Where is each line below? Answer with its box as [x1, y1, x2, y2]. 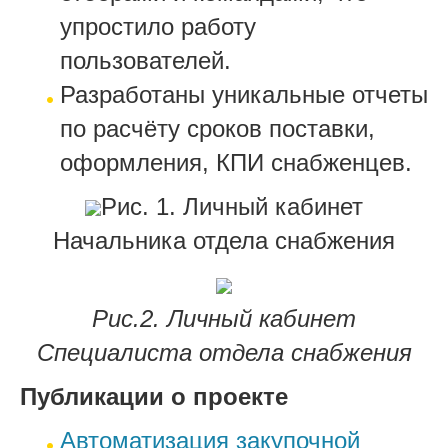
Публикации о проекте [20, 382, 288, 410]
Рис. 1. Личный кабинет [101, 192, 363, 220]
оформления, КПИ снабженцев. [60, 148, 412, 176]
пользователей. [60, 46, 231, 74]
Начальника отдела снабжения [53, 226, 395, 254]
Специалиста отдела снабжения [36, 338, 412, 366]
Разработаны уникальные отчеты [60, 80, 428, 108]
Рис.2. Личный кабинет [92, 304, 356, 332]
